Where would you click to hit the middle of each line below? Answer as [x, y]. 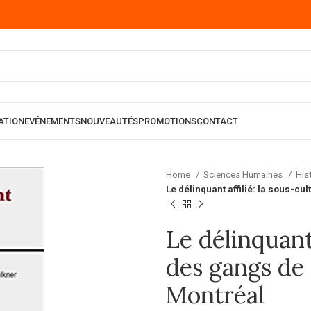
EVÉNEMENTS [52, 121]
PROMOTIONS [167, 121]
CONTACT [217, 121]
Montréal [215, 295]
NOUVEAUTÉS [109, 121]
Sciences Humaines [244, 175]
